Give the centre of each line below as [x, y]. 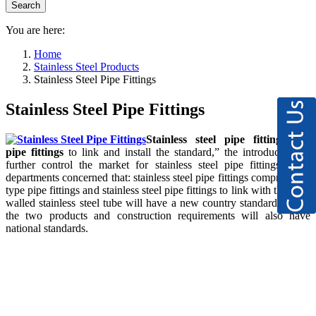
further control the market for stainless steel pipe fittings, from [158, 164]
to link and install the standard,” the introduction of [187, 152]
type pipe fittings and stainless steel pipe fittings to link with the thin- [158, 190]
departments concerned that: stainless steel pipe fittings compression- [158, 177]
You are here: [35, 30]
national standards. [47, 228]
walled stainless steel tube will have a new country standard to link [158, 202]
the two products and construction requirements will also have [158, 215]
